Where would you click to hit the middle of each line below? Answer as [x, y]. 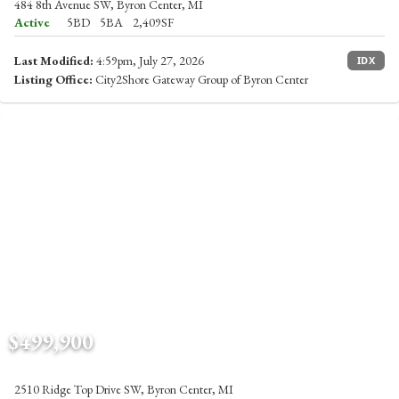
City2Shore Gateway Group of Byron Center [200, 79]
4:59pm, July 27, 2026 [149, 61]
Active [32, 22]
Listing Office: [53, 79]
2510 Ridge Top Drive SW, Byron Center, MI [124, 389]
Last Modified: [54, 61]
